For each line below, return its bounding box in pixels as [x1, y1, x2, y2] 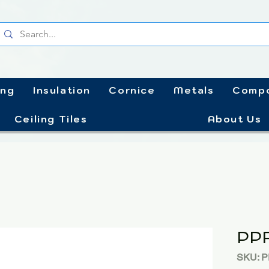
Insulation [32, 84, 91, 96]
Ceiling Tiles [14, 113, 88, 125]
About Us [207, 113, 262, 125]
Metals [174, 84, 214, 96]
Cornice [109, 84, 156, 96]
